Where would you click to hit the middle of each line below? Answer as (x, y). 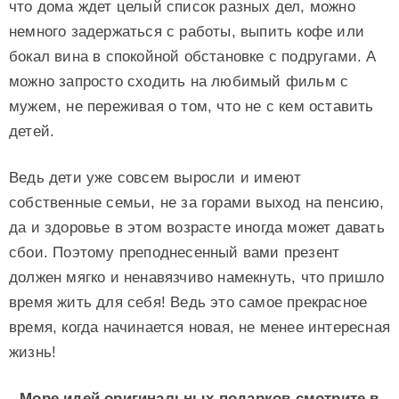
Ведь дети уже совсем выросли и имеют (155, 177)
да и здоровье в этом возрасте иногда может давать (197, 227)
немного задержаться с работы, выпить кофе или (187, 31)
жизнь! (33, 352)
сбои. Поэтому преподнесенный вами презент (175, 252)
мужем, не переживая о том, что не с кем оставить (191, 106)
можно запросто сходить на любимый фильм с (179, 81)
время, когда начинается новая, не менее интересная (200, 327)
